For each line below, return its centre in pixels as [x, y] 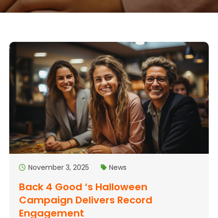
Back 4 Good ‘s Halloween [83, 187]
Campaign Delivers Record [86, 200]
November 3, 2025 [59, 167]
